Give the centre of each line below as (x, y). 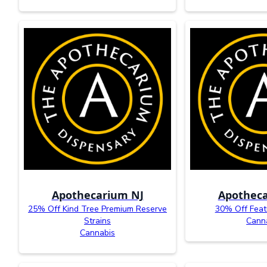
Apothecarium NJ (97, 195)
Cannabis (98, 233)
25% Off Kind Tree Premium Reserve (98, 209)
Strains (98, 221)
